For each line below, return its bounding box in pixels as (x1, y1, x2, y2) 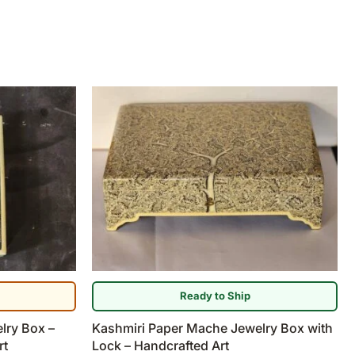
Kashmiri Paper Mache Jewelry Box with (92, 319, 333, 336)
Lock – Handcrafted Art (92, 337, 229, 353)
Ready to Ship (179, 289, 250, 303)
